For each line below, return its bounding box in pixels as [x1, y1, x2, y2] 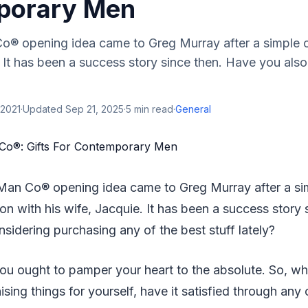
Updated [23, 103, 65, 115]
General [175, 103, 211, 115]
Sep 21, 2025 [65, 103, 124, 115]
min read [131, 103, 173, 115]
